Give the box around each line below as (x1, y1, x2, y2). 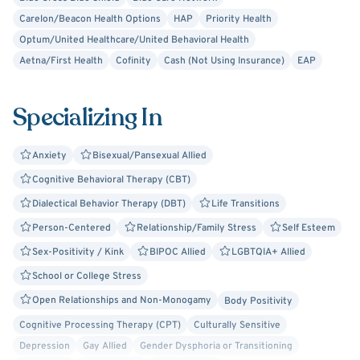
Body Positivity (224, 295, 292, 308)
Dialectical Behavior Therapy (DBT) (32, 198, 186, 211)
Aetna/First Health (19, 55, 103, 67)
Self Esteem (282, 222, 335, 235)
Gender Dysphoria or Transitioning (140, 340, 292, 353)
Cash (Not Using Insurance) (164, 55, 284, 67)
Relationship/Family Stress (137, 222, 256, 235)
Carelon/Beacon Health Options (19, 13, 161, 26)
